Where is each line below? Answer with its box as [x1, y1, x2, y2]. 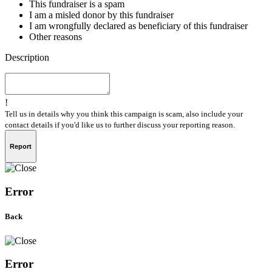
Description [5, 52, 49, 63]
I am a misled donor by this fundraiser [29, 9, 174, 20]
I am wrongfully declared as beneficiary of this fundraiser [29, 20, 248, 31]
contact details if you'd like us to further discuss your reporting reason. [5, 120, 235, 129]
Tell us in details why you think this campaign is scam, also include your [5, 109, 243, 118]
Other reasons [29, 31, 82, 42]
